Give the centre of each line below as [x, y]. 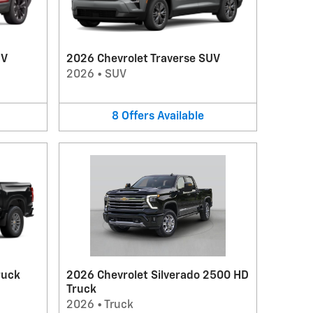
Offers [138, 117]
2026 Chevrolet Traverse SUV [143, 59]
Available [180, 117]
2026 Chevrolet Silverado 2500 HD [157, 276]
